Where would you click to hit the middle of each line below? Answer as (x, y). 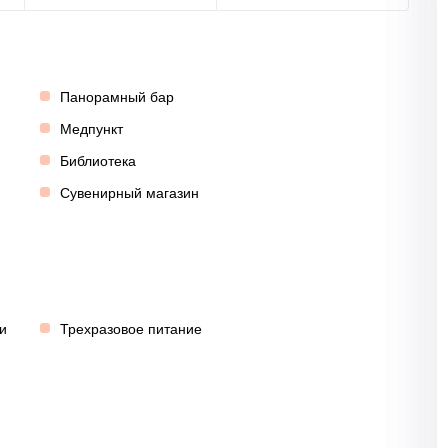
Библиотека (97, 161)
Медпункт (91, 129)
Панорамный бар (116, 97)
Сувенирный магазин (129, 193)
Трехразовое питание (130, 329)
